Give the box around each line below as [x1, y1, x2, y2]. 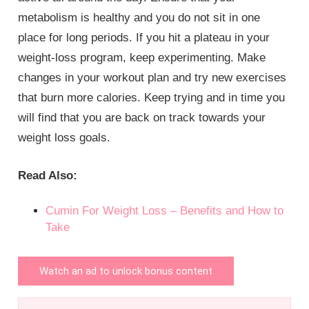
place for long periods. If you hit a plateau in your [18, 31, 270, 45]
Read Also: [18, 168, 78, 182]
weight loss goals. [18, 131, 111, 145]
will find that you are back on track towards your [18, 111, 266, 125]
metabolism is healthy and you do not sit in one [18, 11, 261, 25]
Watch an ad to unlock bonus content [39, 265, 213, 278]
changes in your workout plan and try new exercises [18, 71, 287, 85]
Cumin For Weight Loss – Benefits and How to [46, 204, 284, 218]
